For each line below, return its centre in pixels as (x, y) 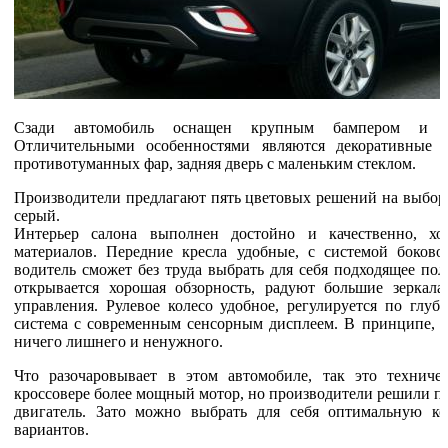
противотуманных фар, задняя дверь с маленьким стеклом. (217, 163)
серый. (37, 215)
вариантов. (51, 429)
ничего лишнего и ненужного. (120, 341)
